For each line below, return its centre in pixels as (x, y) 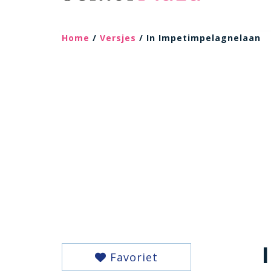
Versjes (118, 38)
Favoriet (132, 257)
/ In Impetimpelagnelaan (198, 38)
